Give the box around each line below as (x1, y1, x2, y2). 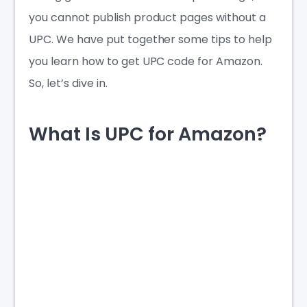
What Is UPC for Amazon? (29, 121, 271, 147)
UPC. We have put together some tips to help (29, 32, 272, 48)
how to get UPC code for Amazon (82, 53, 260, 70)
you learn (29, 53, 82, 70)
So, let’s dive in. (29, 75, 108, 92)
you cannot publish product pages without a (29, 10, 266, 26)
